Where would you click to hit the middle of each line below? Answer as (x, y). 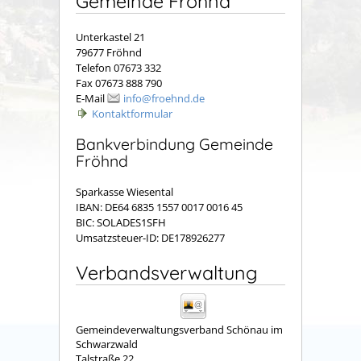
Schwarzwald (107, 344)
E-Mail (91, 98)
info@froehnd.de (164, 98)
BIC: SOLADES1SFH (121, 223)
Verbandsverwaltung (167, 273)
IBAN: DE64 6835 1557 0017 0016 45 (159, 207)
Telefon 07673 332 (118, 67)
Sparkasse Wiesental (124, 192)
